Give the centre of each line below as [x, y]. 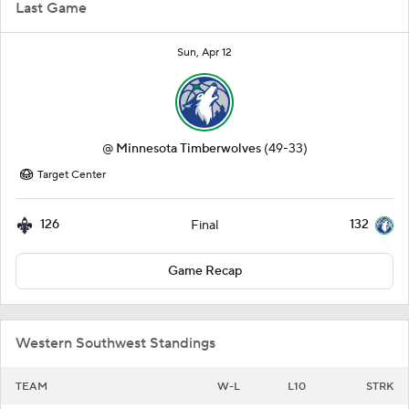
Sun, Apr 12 [204, 52]
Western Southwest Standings [115, 343]
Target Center [72, 175]
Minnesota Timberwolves [188, 149]
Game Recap [204, 271]
